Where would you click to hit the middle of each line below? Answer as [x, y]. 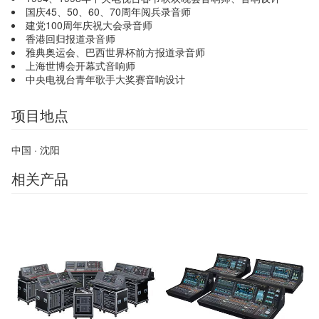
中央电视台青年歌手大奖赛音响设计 [105, 79]
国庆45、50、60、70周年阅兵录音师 [108, 12]
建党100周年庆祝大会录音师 [89, 25]
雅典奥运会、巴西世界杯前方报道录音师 [115, 52]
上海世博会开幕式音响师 [80, 66]
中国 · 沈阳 [36, 150]
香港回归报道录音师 [70, 39]
